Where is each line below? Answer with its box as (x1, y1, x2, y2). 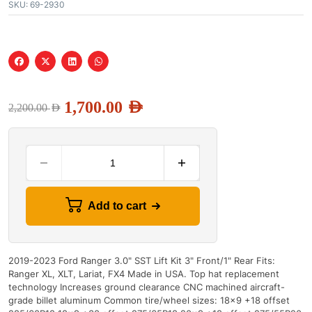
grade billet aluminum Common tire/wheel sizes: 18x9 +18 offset (8, 295, 290, 306)
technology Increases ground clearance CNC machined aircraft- (8, 281, 285, 293)
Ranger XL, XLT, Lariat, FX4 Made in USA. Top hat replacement (8, 268, 279, 280)
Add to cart (88, 200, 146, 212)
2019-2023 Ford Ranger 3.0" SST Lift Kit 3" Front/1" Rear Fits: (8, 255, 275, 267)
